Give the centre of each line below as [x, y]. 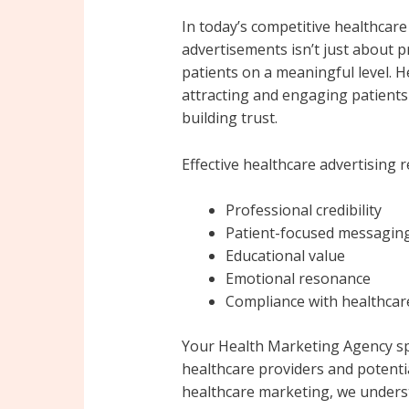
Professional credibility [303, 210]
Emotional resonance [298, 279]
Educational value [285, 256]
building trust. [229, 118]
